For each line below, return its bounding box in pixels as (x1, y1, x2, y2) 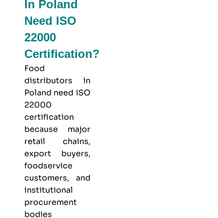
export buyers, (24, 148, 91, 159)
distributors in (24, 75, 91, 86)
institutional (24, 185, 73, 196)
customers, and (24, 173, 91, 183)
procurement (24, 197, 77, 208)
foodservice (24, 161, 73, 171)
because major (24, 124, 91, 135)
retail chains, (24, 136, 91, 147)
